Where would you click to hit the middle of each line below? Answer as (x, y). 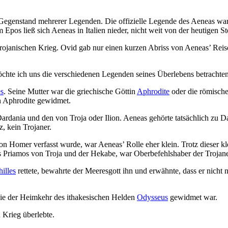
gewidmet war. (193, 197)
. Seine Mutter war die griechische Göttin (70, 92)
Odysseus (152, 197)
